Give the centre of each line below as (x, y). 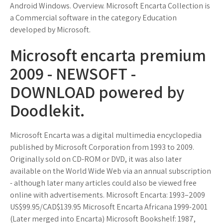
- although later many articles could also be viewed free (103, 183)
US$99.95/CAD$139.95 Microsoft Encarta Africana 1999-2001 (109, 207)
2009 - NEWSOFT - (73, 73)
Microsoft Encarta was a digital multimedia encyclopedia (106, 135)
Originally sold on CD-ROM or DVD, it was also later (96, 159)
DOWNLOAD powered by (97, 92)
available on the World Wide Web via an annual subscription (111, 171)
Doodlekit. (47, 110)
